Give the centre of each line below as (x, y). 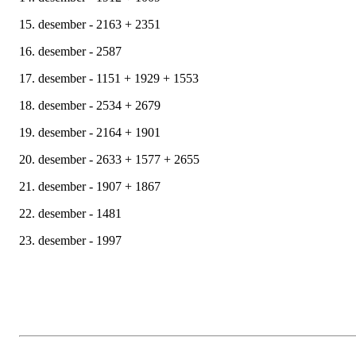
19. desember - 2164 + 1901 (90, 132)
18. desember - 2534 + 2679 (90, 105)
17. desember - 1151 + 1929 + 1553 (109, 78)
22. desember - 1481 (70, 213)
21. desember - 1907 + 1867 (90, 186)
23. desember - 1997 (70, 240)
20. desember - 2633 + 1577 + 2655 (109, 159)
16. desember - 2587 (70, 51)
